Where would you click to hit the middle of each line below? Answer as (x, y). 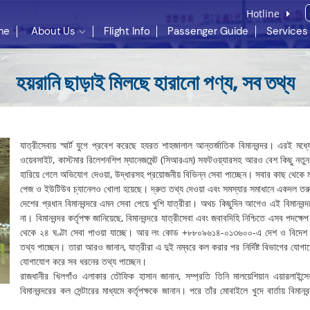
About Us (54, 31)
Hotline (265, 13)
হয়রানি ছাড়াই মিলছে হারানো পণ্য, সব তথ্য (155, 83)
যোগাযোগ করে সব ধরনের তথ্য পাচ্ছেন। (84, 261)
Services (287, 31)
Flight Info (127, 31)
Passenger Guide (208, 31)
